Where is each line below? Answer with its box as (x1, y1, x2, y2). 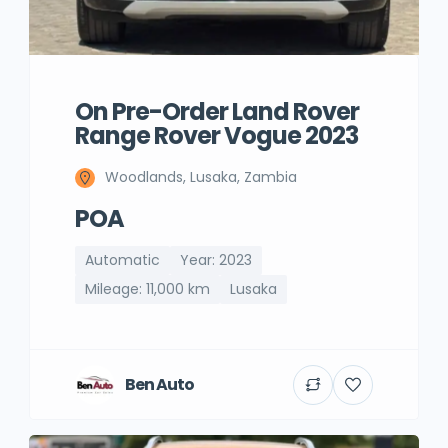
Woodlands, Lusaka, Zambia (105, 167, 297, 187)
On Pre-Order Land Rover (75, 95, 359, 128)
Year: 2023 (180, 250, 252, 270)
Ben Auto (125, 372, 194, 396)
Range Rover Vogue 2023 (75, 119, 358, 152)
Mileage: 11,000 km (85, 279, 210, 299)
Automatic (85, 250, 160, 270)
